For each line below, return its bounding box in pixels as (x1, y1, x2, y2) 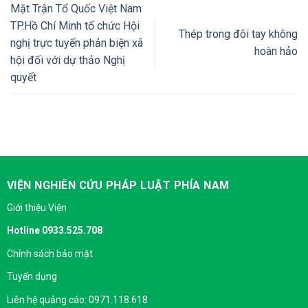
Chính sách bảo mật (6, 247, 93, 259)
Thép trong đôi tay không (179, 27, 298, 41)
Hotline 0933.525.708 (6, 225, 102, 236)
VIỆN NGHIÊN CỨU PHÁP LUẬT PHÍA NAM (6, 179, 230, 192)
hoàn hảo (254, 45, 298, 58)
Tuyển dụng (6, 271, 57, 283)
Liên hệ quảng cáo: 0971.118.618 (6, 294, 148, 305)
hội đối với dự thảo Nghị (10, 53, 125, 67)
